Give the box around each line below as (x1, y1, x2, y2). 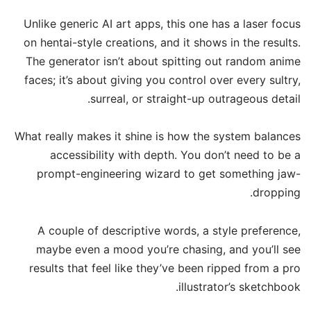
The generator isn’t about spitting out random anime (26, 54, 301, 69)
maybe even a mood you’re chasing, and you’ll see (36, 242, 301, 256)
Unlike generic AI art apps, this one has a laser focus (24, 17, 301, 31)
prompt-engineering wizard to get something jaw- (37, 167, 301, 181)
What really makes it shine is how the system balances (15, 129, 301, 144)
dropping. (253, 185, 301, 200)
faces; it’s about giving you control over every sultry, (24, 73, 301, 87)
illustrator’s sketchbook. (178, 279, 301, 294)
